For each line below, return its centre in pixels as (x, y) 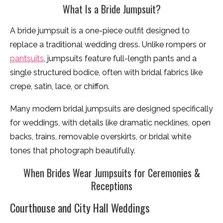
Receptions (111, 186)
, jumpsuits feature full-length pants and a (120, 59)
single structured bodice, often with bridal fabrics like (106, 73)
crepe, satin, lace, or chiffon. (60, 87)
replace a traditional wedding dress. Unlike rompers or (108, 45)
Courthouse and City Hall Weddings (80, 208)
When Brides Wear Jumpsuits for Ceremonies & (111, 173)
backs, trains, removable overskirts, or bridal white (101, 137)
